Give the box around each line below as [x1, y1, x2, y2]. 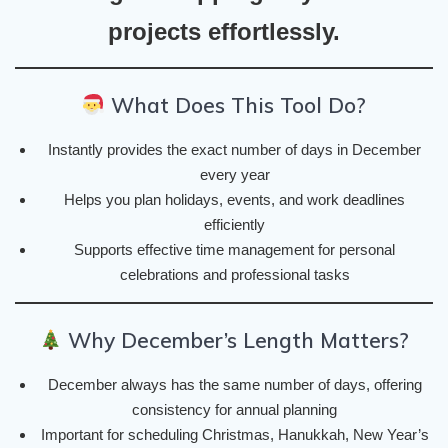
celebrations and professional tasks [119, 266, 350, 284]
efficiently [204, 216, 265, 234]
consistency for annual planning [132, 401, 337, 419]
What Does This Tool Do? [105, 92, 367, 119]
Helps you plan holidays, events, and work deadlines [64, 191, 405, 209]
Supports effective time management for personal [74, 241, 395, 259]
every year [199, 166, 270, 184]
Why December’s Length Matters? [62, 327, 410, 354]
